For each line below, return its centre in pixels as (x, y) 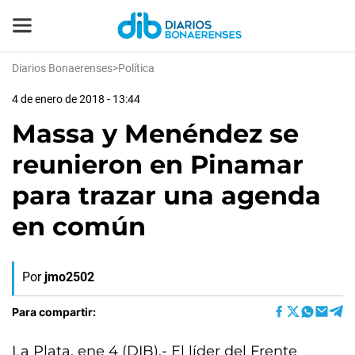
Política (136, 68)
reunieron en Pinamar (158, 164)
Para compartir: (54, 311)
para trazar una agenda (166, 195)
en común (79, 226)
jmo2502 (69, 277)
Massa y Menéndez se (155, 134)
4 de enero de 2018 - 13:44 (76, 99)
